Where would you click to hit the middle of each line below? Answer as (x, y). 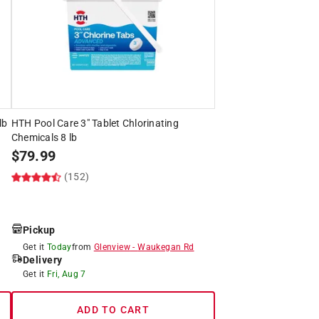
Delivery (42, 260)
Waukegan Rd (166, 247)
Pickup (39, 230)
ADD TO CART (113, 309)
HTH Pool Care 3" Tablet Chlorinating (95, 123)
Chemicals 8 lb (44, 137)
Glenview (112, 247)
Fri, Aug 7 (66, 274)
